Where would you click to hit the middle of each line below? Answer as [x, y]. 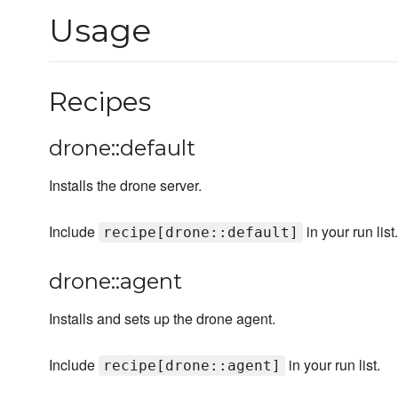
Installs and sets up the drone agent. [162, 319]
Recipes [100, 102]
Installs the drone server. [125, 186]
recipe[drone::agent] [192, 366]
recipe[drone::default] [201, 233]
